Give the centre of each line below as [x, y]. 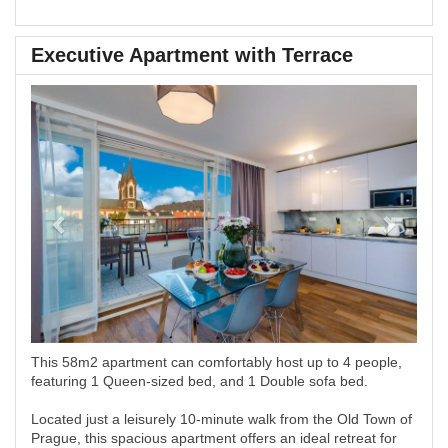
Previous [97, 98]
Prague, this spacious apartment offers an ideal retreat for [214, 438]
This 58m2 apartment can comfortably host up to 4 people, [216, 362]
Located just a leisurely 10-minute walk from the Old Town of [221, 419]
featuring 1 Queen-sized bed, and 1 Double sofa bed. [199, 381]
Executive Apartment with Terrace [192, 55]
